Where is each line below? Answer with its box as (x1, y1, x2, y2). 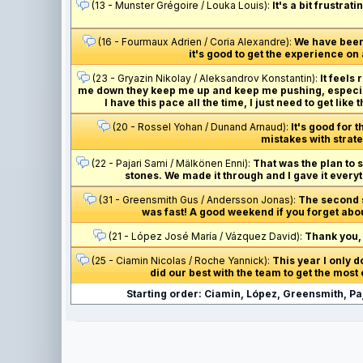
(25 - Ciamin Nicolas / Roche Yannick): (89, 254, 272, 267)
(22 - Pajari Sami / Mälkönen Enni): (88, 157, 253, 169)
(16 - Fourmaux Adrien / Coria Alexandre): (95, 36, 294, 48)
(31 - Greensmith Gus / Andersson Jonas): (96, 194, 298, 206)
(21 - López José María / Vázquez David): (105, 230, 305, 242)
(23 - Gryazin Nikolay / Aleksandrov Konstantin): (90, 72, 320, 84)
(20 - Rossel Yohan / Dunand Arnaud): (109, 121, 291, 133)
